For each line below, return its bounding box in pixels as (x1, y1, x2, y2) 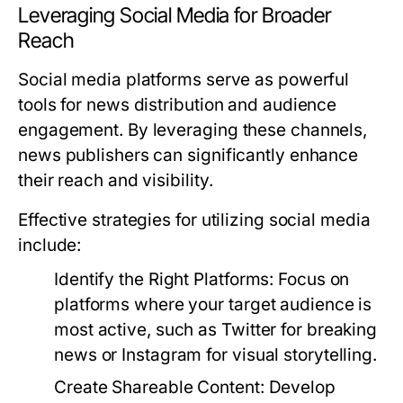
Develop (264, 377, 336, 398)
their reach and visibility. (18, 170, 213, 191)
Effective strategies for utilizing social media (18, 210, 371, 230)
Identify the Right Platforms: (54, 269, 274, 290)
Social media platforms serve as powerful (18, 69, 350, 90)
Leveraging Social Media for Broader (18, 3, 331, 28)
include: (18, 235, 82, 255)
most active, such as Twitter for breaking (54, 319, 378, 340)
